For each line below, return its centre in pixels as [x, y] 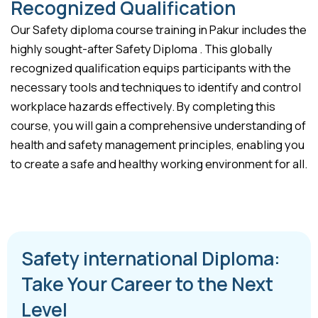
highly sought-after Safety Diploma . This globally [142, 49]
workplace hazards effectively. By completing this [143, 107]
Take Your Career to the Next [147, 284]
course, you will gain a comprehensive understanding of [158, 126]
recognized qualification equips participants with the [151, 68]
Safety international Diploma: [151, 258]
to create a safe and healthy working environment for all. [159, 164]
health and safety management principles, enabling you [158, 145]
